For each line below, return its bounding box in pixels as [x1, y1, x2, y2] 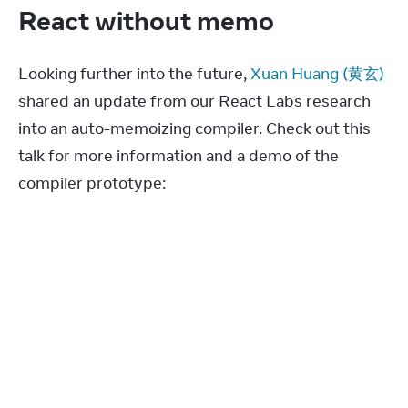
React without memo [18, 3, 280, 36]
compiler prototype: [18, 172, 166, 193]
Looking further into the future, [18, 63, 250, 84]
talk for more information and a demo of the [18, 145, 339, 166]
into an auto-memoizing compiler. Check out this [18, 117, 371, 138]
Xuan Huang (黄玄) [250, 63, 384, 84]
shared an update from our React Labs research [18, 90, 371, 111]
